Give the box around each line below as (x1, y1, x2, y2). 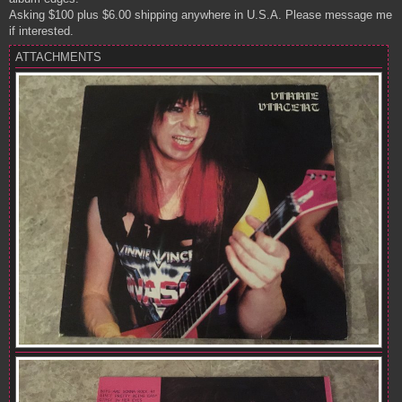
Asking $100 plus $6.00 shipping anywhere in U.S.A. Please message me (9, 7, 392, 22)
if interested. (9, 23, 74, 38)
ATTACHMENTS (15, 49, 101, 64)
